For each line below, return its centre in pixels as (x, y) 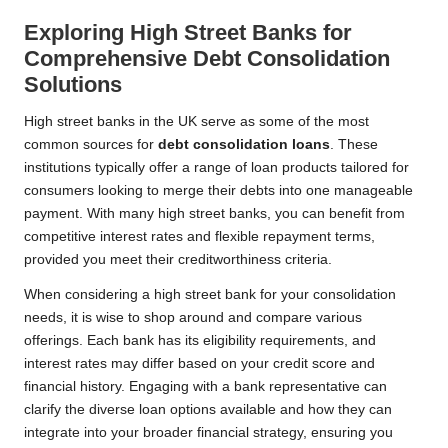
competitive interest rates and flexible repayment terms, (199, 237)
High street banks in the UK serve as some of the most (196, 122)
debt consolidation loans (244, 145)
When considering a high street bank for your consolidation (210, 295)
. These (354, 145)
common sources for (91, 145)
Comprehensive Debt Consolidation (207, 59)
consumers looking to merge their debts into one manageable (218, 191)
